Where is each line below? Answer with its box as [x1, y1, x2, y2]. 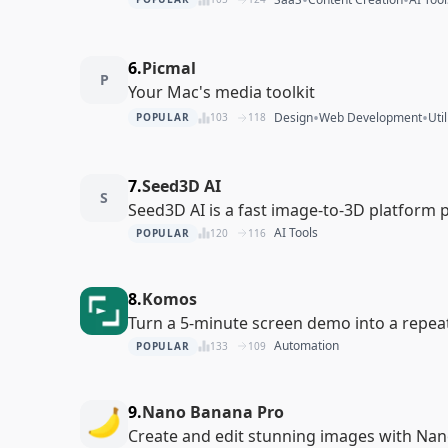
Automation [273, 337, 339, 355]
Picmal [142, 56, 196, 79]
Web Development [318, 108, 422, 126]
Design [273, 108, 313, 126]
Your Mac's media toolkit [128, 80, 315, 103]
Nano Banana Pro [142, 400, 284, 423]
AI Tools [273, 224, 318, 242]
